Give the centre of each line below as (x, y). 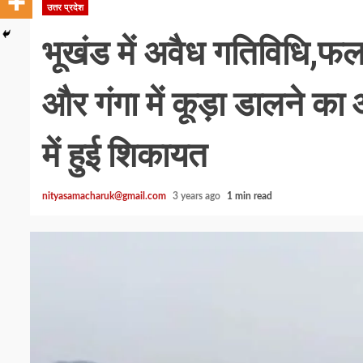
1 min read (250, 196)
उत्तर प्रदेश (65, 7)
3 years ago (198, 196)
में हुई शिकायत (125, 155)
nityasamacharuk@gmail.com (104, 196)
